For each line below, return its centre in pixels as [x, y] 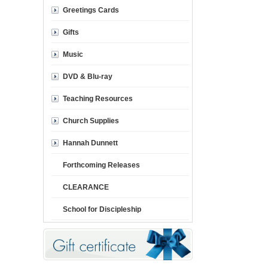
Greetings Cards [91, 10]
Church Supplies [91, 121]
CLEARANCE [86, 187]
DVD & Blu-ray [88, 77]
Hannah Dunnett [90, 143]
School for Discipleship [102, 209]
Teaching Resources [98, 99]
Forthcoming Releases [101, 165]
